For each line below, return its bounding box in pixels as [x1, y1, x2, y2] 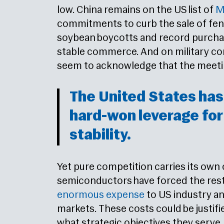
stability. [69, 128, 131, 144]
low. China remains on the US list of [57, 5, 213, 16]
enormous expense [57, 190, 144, 201]
